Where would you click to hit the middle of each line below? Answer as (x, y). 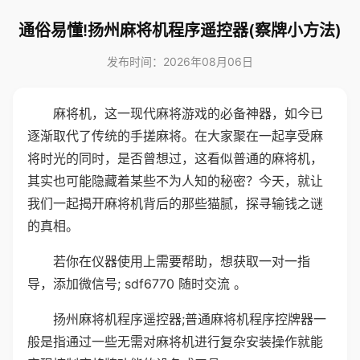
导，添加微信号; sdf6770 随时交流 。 (137, 284)
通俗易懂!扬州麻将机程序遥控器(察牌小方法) (180, 31)
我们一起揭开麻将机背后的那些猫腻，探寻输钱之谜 (175, 203)
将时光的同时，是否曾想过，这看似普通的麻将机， (175, 158)
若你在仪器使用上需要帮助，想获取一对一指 (182, 261)
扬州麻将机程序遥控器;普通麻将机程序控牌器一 (190, 319)
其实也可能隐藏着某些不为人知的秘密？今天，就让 (175, 181)
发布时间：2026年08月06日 (180, 61)
